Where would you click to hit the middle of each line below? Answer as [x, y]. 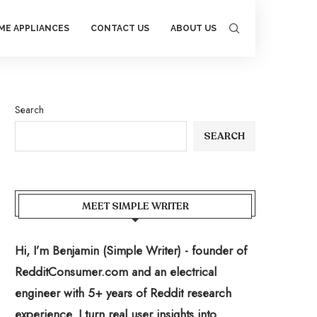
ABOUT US [193, 28]
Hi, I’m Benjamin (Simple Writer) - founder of [131, 250]
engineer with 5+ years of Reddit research [123, 293]
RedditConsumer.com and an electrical [116, 272]
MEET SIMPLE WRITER [135, 206]
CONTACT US [120, 28]
